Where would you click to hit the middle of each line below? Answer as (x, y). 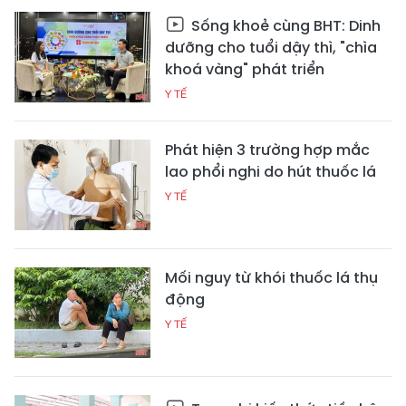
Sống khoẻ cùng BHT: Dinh (284, 26)
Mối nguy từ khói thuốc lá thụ (271, 278)
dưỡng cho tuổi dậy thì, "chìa (271, 48)
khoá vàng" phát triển (245, 70)
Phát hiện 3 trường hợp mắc (267, 150)
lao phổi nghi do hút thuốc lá (271, 172)
